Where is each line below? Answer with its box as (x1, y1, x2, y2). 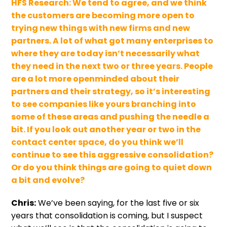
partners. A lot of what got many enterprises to (11, 34, 214, 47)
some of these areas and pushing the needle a (11, 110, 210, 123)
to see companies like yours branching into (11, 98, 197, 110)
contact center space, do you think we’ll (11, 136, 184, 148)
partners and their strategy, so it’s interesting (11, 85, 211, 97)
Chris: (11, 197, 36, 209)
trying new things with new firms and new (11, 22, 191, 34)
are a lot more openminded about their (11, 72, 180, 85)
